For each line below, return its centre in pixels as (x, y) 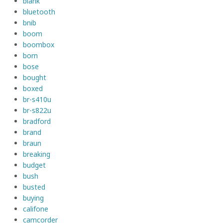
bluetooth (39, 12)
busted (34, 187)
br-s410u (37, 100)
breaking (37, 154)
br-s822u (37, 111)
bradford (37, 121)
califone (36, 209)
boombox (39, 45)
